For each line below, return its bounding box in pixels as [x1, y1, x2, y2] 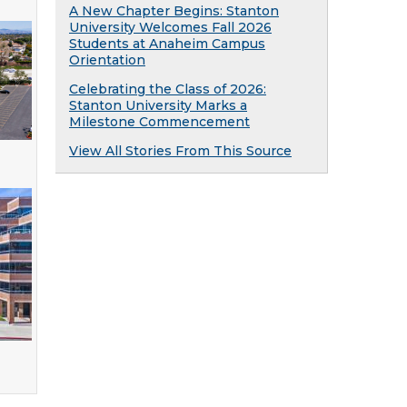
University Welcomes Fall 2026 [69, 19, 272, 35]
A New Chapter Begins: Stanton [69, 3, 279, 19]
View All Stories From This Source [69, 143, 292, 159]
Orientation [69, 52, 145, 68]
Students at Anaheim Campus [69, 35, 265, 52]
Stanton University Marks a [69, 97, 247, 114]
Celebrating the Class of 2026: [69, 81, 266, 97]
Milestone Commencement [69, 114, 250, 130]
